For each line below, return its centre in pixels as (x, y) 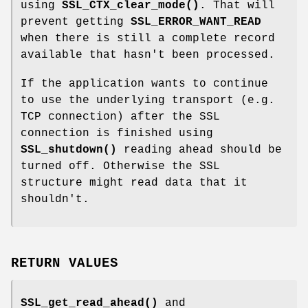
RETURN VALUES (65, 264)
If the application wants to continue (144, 84)
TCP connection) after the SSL (120, 117)
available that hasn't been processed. (148, 55)
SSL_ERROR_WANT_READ (196, 22)
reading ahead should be (199, 150)
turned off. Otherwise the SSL (120, 167)
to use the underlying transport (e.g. (148, 101)
